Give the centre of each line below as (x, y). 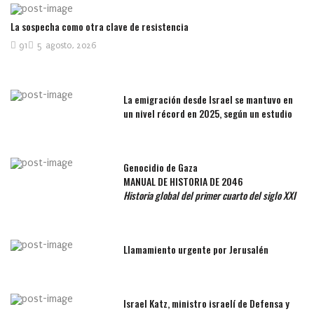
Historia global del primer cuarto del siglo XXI (210, 196)
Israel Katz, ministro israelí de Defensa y (207, 303)
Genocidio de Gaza (161, 168)
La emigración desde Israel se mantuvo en (209, 100)
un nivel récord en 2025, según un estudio (208, 114)
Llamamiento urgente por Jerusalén (196, 250)
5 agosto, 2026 (67, 46)
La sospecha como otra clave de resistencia (100, 27)
